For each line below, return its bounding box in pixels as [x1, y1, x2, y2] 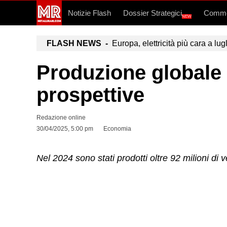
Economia [103, 125, 131, 132]
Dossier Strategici [123, 9, 182, 17]
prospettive [36, 84, 144, 106]
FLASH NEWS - [47, 39, 108, 48]
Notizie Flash [67, 9, 111, 17]
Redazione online [36, 114, 86, 121]
